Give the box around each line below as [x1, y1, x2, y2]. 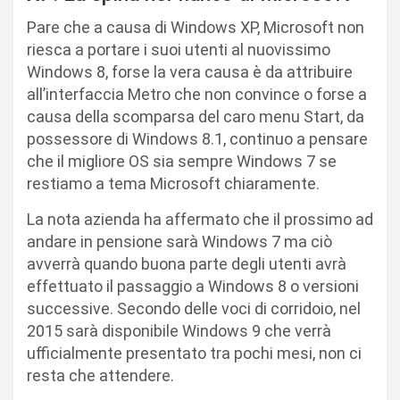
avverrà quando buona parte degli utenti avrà [27, 254, 346, 274]
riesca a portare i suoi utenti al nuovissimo [27, 40, 330, 60]
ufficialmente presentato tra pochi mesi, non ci [27, 344, 362, 363]
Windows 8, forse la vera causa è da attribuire [27, 62, 353, 82]
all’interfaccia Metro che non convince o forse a [27, 85, 367, 104]
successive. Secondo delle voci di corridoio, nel [27, 299, 361, 319]
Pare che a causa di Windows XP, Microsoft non [27, 18, 364, 37]
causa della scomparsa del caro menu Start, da [27, 107, 364, 127]
